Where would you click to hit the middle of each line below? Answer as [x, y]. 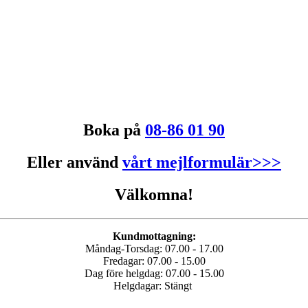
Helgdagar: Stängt [154, 285]
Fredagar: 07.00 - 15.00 [154, 261]
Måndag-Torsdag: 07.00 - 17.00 [154, 248]
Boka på [114, 130]
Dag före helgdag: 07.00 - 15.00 [154, 273]
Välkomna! [154, 194]
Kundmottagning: [154, 236]
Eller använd [75, 163]
